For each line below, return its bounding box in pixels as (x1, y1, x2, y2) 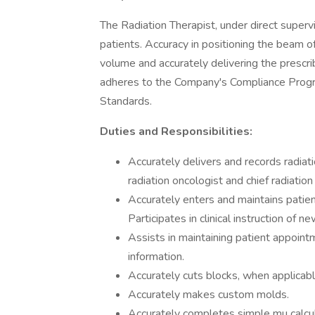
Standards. (100, 94, 152, 109)
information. (128, 249, 184, 264)
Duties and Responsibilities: (100, 124, 252, 139)
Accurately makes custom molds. (128, 287, 289, 302)
